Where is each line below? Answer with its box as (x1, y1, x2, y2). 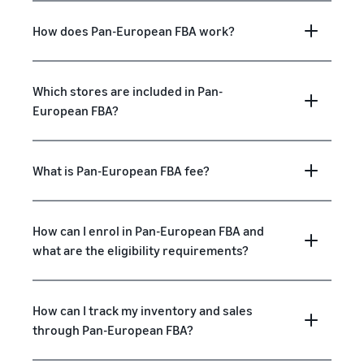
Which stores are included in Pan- (32, 82, 223, 99)
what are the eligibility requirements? (32, 241, 249, 258)
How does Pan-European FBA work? (32, 22, 235, 39)
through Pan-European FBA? (32, 321, 193, 338)
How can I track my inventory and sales (32, 301, 253, 318)
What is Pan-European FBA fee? (32, 162, 210, 179)
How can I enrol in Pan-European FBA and (32, 222, 264, 239)
